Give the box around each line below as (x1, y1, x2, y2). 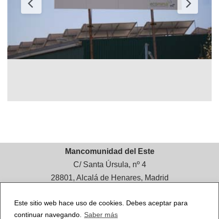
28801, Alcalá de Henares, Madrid (50, 174, 169, 182)
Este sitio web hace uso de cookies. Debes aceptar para (14, 198, 188, 207)
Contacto (46, 191, 81, 199)
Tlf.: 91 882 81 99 (79, 204, 140, 212)
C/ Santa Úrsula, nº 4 (73, 160, 146, 169)
